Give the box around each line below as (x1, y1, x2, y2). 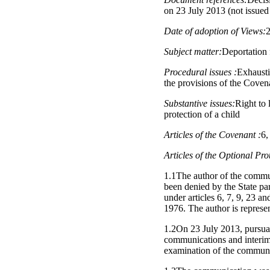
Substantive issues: (164, 98, 235, 108)
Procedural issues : (164, 66, 237, 77)
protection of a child (164, 108, 240, 119)
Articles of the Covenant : (164, 129, 261, 140)
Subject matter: (164, 46, 222, 57)
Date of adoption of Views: (164, 25, 266, 36)
